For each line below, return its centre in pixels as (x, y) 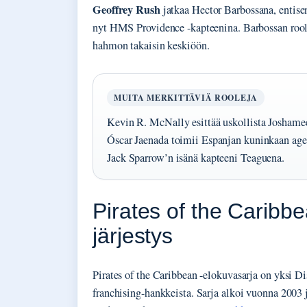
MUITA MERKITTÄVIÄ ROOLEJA (186, 97)
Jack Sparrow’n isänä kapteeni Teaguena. (196, 157)
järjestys (133, 235)
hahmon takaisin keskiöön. (151, 45)
